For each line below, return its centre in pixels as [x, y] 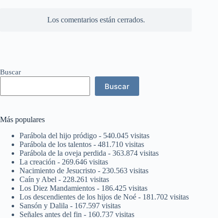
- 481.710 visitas [118, 145]
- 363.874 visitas [132, 153]
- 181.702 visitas [163, 197]
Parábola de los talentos [55, 145]
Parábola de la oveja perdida [63, 153]
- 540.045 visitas [123, 136]
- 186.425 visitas [121, 188]
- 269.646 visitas [82, 162]
